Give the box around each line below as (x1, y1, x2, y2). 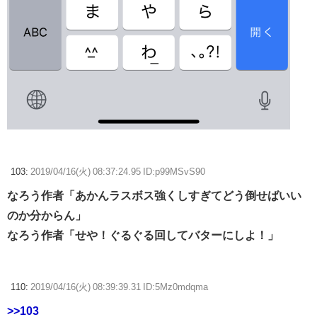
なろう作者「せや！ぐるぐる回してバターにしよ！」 (7, 229, 279, 241)
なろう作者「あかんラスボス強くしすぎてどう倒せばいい (7, 190, 301, 202)
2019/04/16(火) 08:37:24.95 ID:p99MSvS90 (30, 167, 205, 177)
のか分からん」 (7, 209, 86, 221)
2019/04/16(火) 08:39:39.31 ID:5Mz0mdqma (30, 282, 208, 292)
